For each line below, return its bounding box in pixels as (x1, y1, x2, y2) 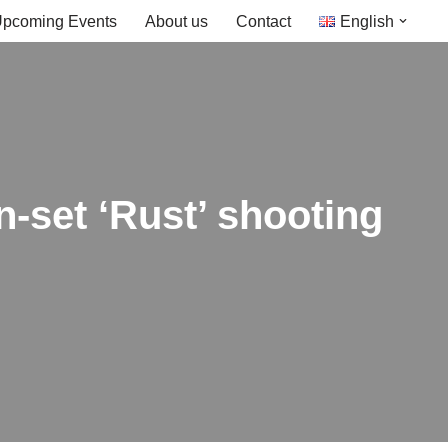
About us (145, 13, 209, 30)
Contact (236, 13, 292, 30)
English (339, 13, 394, 30)
